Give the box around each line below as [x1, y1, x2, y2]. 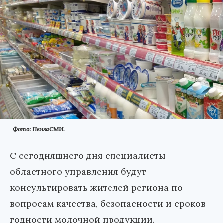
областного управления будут [10, 166, 146, 178]
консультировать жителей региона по [10, 182, 183, 194]
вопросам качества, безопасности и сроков [10, 198, 206, 210]
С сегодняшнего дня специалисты [10, 150, 166, 162]
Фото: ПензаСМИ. [13, 125, 65, 133]
